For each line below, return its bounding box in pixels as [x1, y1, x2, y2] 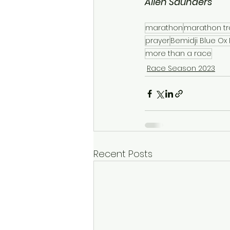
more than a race [145, 48, 212, 59]
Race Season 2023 [147, 63, 215, 73]
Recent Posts [93, 147, 152, 160]
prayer [145, 35, 169, 46]
